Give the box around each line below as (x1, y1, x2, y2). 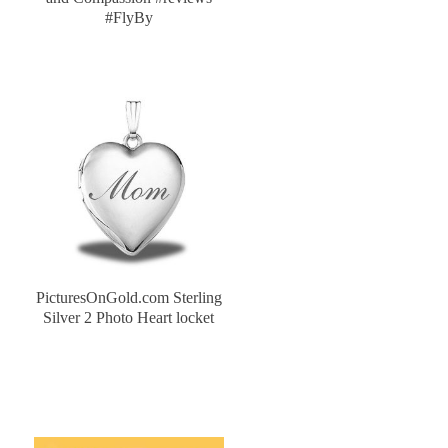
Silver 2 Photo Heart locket (43, 309, 215, 327)
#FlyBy (104, 9, 153, 27)
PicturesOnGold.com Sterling (35, 289, 222, 307)
